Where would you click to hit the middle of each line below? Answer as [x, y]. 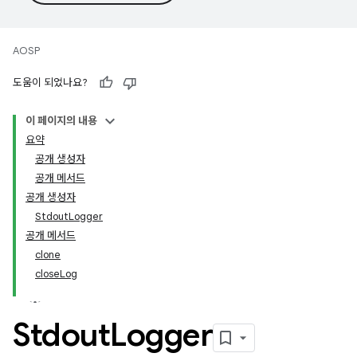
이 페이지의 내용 [61, 121]
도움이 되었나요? [50, 82]
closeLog [56, 274]
